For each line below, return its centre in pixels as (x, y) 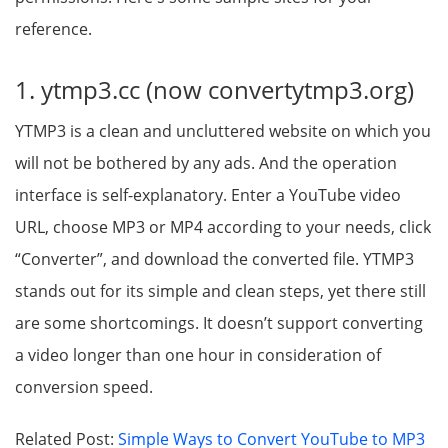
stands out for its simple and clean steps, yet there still (220, 291)
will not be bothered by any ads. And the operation (206, 163)
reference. (53, 29)
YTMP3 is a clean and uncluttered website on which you (223, 131)
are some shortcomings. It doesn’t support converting (219, 323)
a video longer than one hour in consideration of (198, 355)
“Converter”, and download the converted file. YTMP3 (214, 259)
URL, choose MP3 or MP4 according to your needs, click (223, 227)
